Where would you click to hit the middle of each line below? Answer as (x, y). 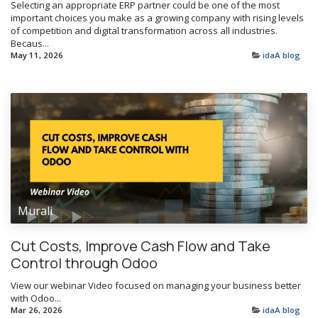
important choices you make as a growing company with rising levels (157, 18)
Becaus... (30, 44)
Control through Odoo (84, 263)
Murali (35, 211)
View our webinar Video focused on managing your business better (156, 286)
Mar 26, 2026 (37, 310)
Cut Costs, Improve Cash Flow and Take (141, 246)
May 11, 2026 (37, 55)
